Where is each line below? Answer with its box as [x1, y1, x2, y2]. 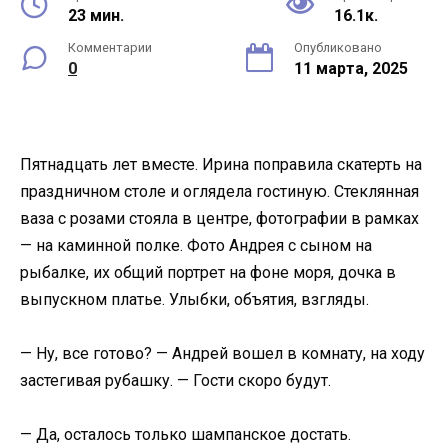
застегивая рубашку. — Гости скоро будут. [20, 371, 331, 391]
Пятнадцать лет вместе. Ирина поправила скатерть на [20, 155, 422, 174]
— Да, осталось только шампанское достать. [20, 425, 351, 445]
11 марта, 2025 [294, 59, 408, 78]
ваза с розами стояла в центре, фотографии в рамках [20, 209, 419, 228]
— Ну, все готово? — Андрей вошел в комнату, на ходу [20, 344, 425, 364]
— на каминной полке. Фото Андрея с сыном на [20, 236, 372, 255]
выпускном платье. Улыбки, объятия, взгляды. [20, 290, 369, 309]
